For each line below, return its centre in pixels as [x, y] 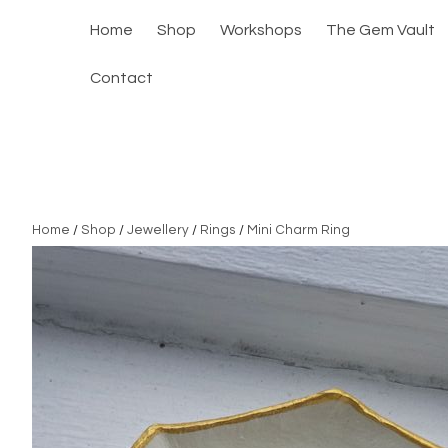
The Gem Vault [380, 30]
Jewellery [158, 230]
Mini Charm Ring [298, 230]
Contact [121, 78]
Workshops [261, 30]
